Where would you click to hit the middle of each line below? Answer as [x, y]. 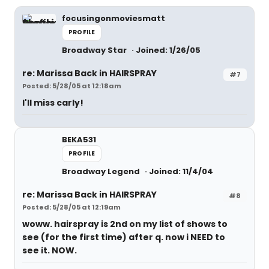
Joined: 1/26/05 [168, 50]
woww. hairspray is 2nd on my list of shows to [125, 224]
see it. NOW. [50, 250]
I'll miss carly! [53, 103]
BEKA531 [79, 140]
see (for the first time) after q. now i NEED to [124, 237]
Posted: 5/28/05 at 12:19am [71, 207]
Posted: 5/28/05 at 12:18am [72, 86]
